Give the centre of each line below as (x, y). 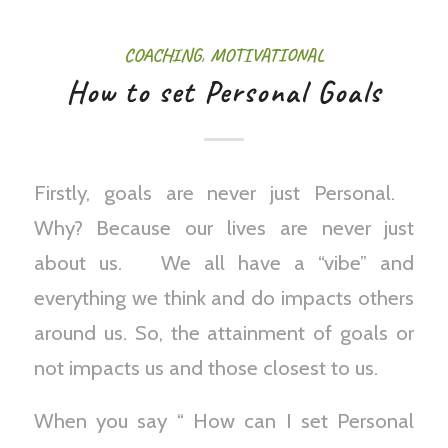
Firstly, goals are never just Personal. (224, 192)
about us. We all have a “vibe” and (224, 262)
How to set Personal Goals (223, 92)
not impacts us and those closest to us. (205, 367)
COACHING (162, 55)
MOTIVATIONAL (266, 55)
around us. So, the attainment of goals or (224, 332)
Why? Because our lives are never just (224, 227)
